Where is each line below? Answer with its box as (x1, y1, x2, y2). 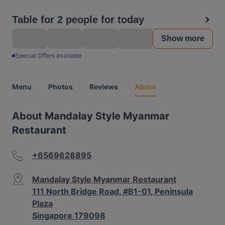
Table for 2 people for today (12, 14, 144, 25)
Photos (48, 82, 73, 91)
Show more (161, 34, 204, 43)
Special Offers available (15, 52, 82, 59)
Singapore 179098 (32, 210, 105, 220)
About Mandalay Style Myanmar (12, 110, 169, 122)
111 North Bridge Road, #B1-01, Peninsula (32, 186, 193, 196)
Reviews (89, 82, 118, 91)
